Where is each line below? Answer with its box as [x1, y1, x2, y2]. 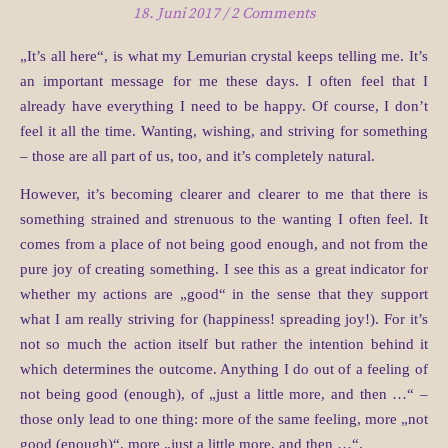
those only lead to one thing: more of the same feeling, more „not [20, 411, 428, 428]
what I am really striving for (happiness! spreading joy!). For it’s [20, 311, 428, 328]
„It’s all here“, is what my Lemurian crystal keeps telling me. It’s [20, 48, 32, 65]
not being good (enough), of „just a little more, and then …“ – [20, 386, 428, 403]
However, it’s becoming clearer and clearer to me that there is [20, 186, 428, 203]
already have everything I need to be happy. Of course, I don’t [20, 98, 428, 115]
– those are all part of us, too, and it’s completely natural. [20, 148, 375, 165]
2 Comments [230, 4, 316, 24]
